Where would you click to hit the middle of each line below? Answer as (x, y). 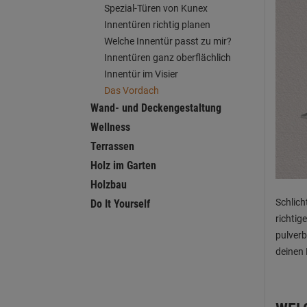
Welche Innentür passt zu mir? (168, 41)
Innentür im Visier (141, 74)
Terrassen (112, 146)
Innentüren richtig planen (157, 25)
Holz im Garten (123, 165)
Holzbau (109, 185)
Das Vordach (132, 90)
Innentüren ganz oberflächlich (168, 58)
